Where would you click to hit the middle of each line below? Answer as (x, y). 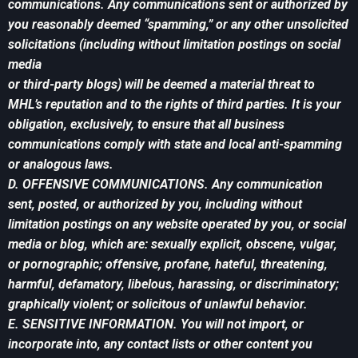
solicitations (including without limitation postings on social (174, 45)
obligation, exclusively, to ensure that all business (146, 125)
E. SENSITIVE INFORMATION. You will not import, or (156, 324)
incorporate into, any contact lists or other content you (160, 344)
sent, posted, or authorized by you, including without (155, 205)
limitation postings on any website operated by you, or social (177, 225)
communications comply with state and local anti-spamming (175, 145)
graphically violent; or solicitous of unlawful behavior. (158, 304)
